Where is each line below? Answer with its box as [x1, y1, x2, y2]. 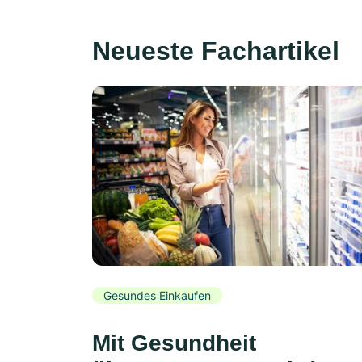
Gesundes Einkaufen [103, 288, 211, 302]
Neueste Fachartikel [92, 36, 339, 66]
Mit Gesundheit [92, 330, 256, 356]
